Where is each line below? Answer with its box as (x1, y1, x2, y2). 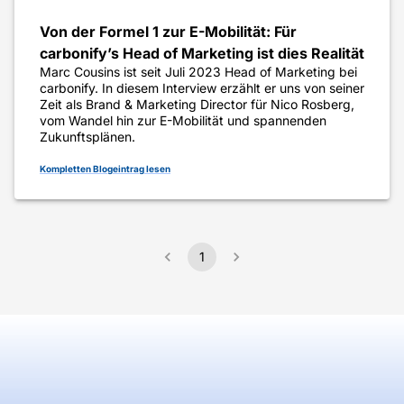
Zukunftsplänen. (40, 129, 135, 145)
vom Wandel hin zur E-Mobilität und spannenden (40, 113, 326, 129)
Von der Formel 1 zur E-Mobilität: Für (40, 23, 297, 41)
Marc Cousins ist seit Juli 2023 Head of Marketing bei (40, 64, 357, 80)
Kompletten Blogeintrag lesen (40, 163, 170, 175)
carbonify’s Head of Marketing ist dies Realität (40, 44, 364, 63)
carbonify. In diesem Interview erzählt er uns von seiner (40, 80, 364, 96)
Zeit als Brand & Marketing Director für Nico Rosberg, (40, 96, 354, 113)
